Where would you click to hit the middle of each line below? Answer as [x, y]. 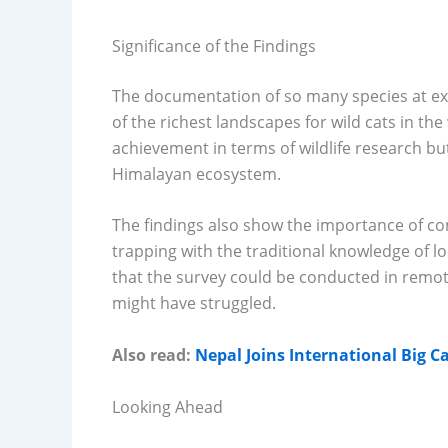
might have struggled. [194, 303]
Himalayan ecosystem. [196, 173]
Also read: [153, 355]
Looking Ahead [167, 406]
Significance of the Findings [214, 45]
